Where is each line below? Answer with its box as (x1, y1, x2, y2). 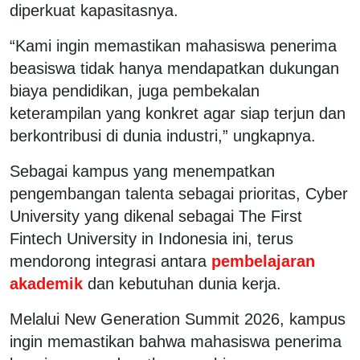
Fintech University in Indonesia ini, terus (10, 229, 293, 247)
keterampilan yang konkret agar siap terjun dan (10, 104, 346, 122)
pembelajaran (207, 252, 315, 270)
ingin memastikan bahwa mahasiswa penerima (10, 332, 342, 350)
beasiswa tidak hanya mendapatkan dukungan (10, 59, 339, 77)
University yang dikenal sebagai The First (10, 207, 302, 225)
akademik (10, 274, 88, 292)
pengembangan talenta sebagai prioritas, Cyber (10, 184, 348, 202)
